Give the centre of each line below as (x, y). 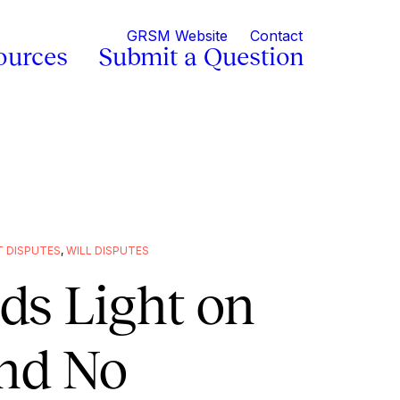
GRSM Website (177, 36)
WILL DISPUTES (108, 250)
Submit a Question (201, 57)
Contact (276, 36)
